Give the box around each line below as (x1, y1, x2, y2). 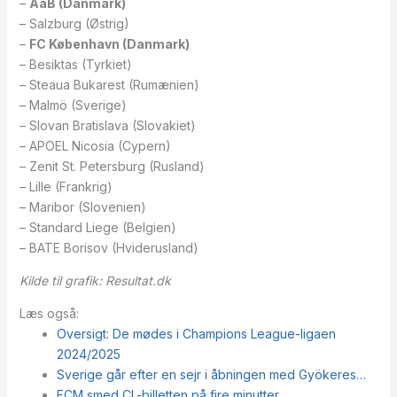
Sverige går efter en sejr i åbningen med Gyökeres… (56, 366, 366, 382)
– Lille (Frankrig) (19, 178, 113, 194)
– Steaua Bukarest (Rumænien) (19, 76, 199, 92)
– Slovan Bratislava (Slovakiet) (19, 117, 196, 133)
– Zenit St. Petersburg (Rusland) (19, 158, 205, 174)
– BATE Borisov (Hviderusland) (19, 239, 198, 255)
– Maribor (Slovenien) (19, 198, 146, 214)
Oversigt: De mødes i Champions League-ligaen (56, 325, 336, 341)
